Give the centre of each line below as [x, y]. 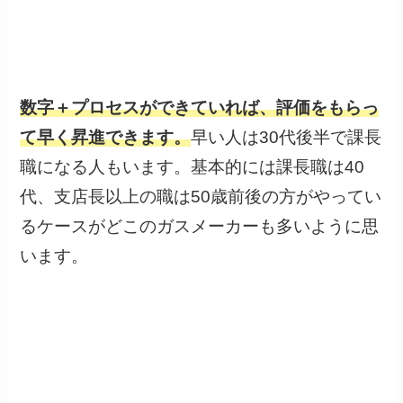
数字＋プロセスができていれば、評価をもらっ [200, 108]
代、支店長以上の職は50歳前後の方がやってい [201, 197]
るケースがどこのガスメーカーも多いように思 [200, 227]
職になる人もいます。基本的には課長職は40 [193, 167]
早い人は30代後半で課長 [287, 138]
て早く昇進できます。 [106, 138]
